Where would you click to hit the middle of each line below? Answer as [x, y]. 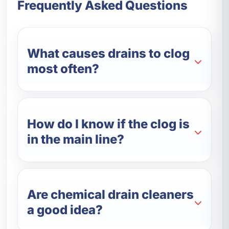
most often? [63, 69]
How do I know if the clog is [109, 124]
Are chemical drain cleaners [111, 195]
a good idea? [65, 210]
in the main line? [76, 140]
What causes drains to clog [109, 54]
